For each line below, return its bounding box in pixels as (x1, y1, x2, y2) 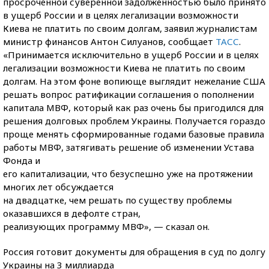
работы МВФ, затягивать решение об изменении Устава (3, 141, 254, 153)
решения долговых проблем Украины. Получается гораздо (3, 115, 265, 127)
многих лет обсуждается (3, 181, 113, 193)
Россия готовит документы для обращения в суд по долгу (3, 246, 265, 258)
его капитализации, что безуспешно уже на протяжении (3, 168, 253, 180)
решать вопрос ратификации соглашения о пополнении (3, 88, 254, 100)
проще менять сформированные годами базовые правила (3, 128, 264, 140)
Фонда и (3, 154, 40, 166)
